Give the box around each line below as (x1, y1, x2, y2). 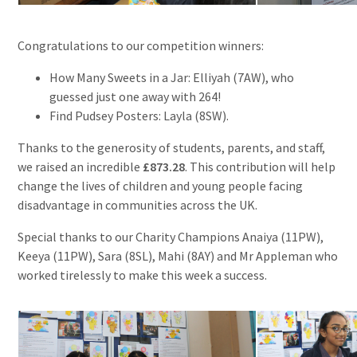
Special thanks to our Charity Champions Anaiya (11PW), (18, 228, 324, 245)
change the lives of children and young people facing (18, 177, 304, 194)
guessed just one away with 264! (49, 88, 222, 104)
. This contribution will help (185, 158, 336, 175)
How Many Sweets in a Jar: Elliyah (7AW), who (49, 69, 295, 85)
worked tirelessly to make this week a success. (18, 266, 268, 283)
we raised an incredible (18, 158, 143, 175)
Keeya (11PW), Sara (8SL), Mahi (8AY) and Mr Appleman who (18, 247, 339, 264)
